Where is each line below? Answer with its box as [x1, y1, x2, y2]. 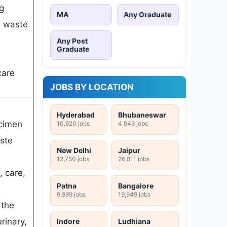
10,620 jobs [57, 119, 90, 127]
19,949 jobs [118, 190, 150, 198]
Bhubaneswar [118, 110, 166, 119]
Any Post [57, 36, 88, 45]
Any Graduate [124, 10, 171, 19]
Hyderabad [57, 110, 95, 119]
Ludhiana [118, 216, 150, 225]
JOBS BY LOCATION [50, 82, 134, 92]
